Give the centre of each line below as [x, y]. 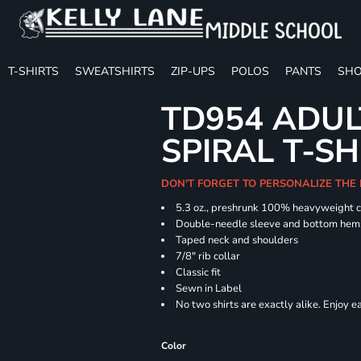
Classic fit [200, 272]
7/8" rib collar [208, 256]
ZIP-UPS [193, 71]
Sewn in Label [209, 288]
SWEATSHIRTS [115, 71]
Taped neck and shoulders [237, 240]
